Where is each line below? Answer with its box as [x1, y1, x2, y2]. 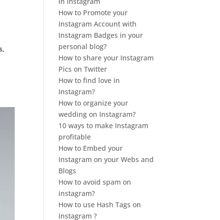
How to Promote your [58, 7, 128, 17]
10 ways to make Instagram [58, 120, 149, 130]
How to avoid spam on [58, 177, 132, 187]
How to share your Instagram [58, 53, 154, 62]
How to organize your [58, 98, 129, 108]
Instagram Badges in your [58, 30, 143, 40]
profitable [58, 132, 91, 141]
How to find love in [58, 75, 120, 85]
